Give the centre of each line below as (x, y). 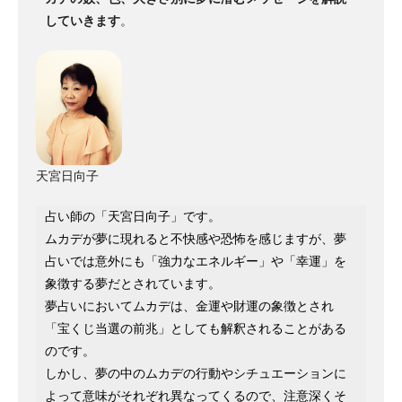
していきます (83, 21)
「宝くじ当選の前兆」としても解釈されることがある (196, 329)
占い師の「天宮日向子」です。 (133, 217)
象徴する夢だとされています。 (133, 284)
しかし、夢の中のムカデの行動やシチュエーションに (196, 374)
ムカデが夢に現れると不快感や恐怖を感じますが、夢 (196, 239)
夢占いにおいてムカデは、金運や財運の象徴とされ (189, 306)
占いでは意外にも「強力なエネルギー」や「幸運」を (196, 262)
